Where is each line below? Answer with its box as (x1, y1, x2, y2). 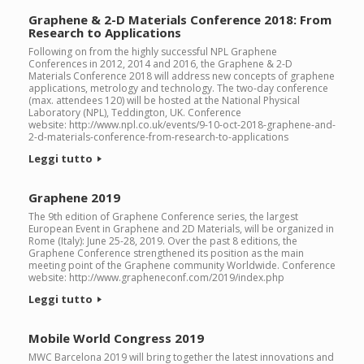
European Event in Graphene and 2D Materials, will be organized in (28, 222, 334, 236)
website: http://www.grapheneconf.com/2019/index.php (28, 271, 284, 284)
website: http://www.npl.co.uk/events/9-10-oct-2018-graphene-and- (28, 118, 336, 132)
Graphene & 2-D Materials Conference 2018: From (28, 11, 331, 28)
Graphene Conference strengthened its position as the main (28, 246, 304, 260)
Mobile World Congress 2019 (28, 330, 204, 346)
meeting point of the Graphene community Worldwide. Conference (28, 258, 336, 272)
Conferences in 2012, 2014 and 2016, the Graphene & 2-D (28, 57, 292, 71)
